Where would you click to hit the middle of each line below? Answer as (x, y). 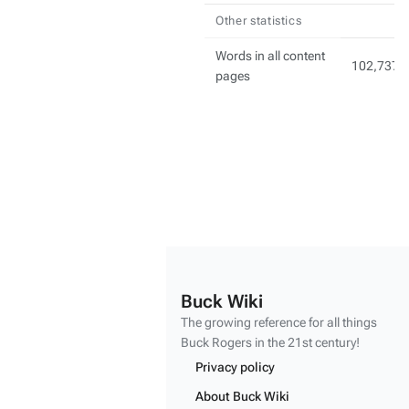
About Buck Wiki (242, 397)
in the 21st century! (306, 343)
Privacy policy (235, 367)
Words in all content (270, 56)
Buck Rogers (216, 343)
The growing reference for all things (279, 323)
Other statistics (259, 21)
